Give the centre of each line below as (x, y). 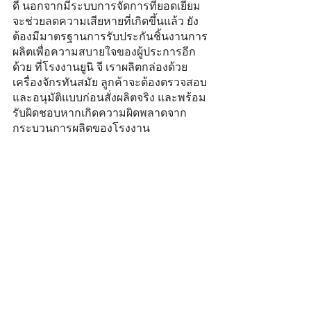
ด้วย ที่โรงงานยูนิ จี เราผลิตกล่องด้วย (100, 67)
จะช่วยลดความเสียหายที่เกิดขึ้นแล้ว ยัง (106, 22)
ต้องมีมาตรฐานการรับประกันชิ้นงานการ (110, 37)
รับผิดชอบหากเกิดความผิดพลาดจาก (100, 113)
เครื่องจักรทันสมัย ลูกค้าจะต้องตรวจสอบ (110, 83)
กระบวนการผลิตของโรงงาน (81, 128)
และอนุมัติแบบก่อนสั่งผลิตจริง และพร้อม (109, 98)
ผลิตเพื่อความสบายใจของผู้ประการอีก (104, 52)
